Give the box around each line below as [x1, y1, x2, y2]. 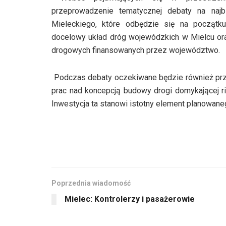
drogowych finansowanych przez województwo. [51, 45, 220, 55]
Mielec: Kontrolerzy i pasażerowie [65, 194, 195, 204]
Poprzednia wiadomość [51, 179, 131, 187]
